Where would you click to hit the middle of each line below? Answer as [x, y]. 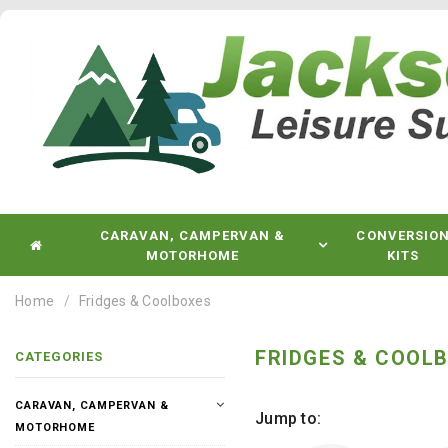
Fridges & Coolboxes [145, 301]
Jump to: [288, 418]
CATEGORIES [59, 356]
